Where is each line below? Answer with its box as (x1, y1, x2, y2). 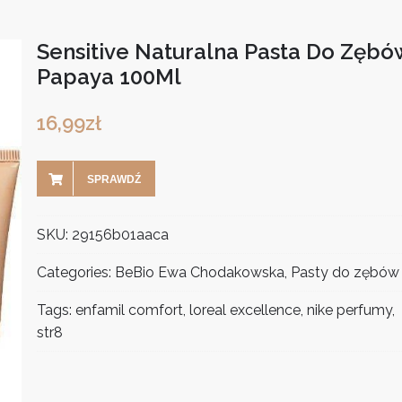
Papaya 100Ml (37, 64, 181, 90)
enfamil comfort (75, 301, 183, 319)
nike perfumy (307, 301, 392, 319)
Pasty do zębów (291, 264, 399, 281)
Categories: (37, 264, 115, 281)
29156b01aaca (72, 226, 169, 243)
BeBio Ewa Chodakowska (115, 264, 284, 281)
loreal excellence (189, 301, 301, 319)
